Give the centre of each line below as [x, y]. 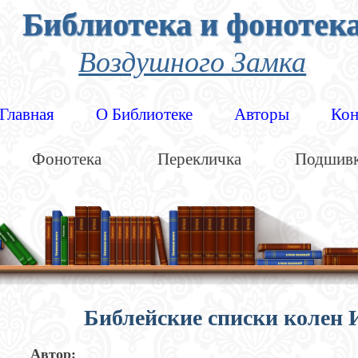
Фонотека [67, 159]
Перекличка [200, 159]
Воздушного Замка [193, 60]
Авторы [261, 114]
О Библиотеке [144, 114]
